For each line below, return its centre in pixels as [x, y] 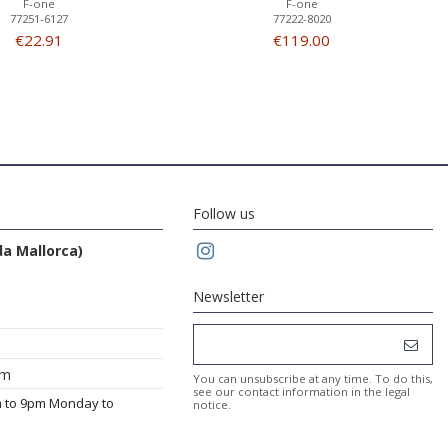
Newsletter [228, 296]
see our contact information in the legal [301, 391]
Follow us [224, 213]
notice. [212, 404]
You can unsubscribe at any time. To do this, [313, 378]
